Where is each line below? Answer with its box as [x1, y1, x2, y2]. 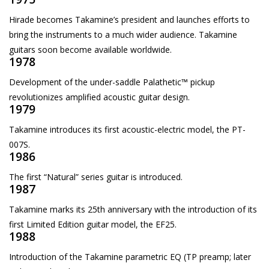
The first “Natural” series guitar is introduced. [9, 171, 183, 183]
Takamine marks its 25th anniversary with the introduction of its [9, 204, 257, 216]
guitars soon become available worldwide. [9, 43, 172, 55]
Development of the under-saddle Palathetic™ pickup [9, 76, 215, 88]
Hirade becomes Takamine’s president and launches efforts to [9, 13, 250, 25]
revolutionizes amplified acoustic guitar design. [9, 91, 190, 103]
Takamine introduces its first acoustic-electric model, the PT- [9, 123, 246, 135]
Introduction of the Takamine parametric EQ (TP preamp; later [9, 251, 251, 263]
